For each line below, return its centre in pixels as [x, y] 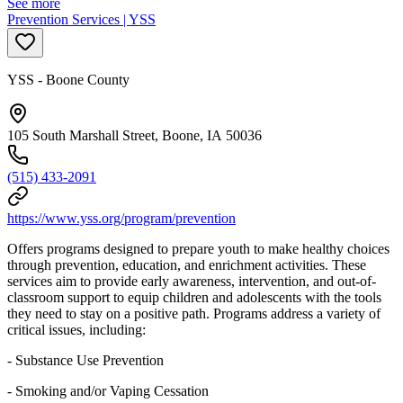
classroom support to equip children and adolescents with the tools [194, 297]
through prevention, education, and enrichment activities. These [187, 264]
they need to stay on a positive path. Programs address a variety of [194, 313]
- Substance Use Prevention [85, 360]
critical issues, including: [76, 329]
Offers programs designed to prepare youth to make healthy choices [198, 248]
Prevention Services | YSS [81, 19]
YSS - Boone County [68, 79]
